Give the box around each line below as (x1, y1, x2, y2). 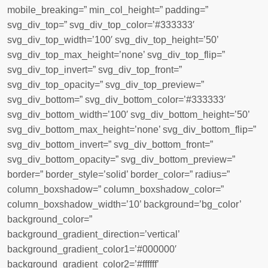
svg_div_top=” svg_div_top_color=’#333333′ (7, 20, 194, 30)
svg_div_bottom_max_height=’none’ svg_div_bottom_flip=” (7, 124, 256, 135)
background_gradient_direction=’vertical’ (7, 229, 179, 239)
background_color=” (7, 214, 92, 224)
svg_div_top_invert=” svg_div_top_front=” (7, 65, 182, 75)
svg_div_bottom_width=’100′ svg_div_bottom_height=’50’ (7, 109, 249, 120)
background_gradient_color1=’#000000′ (7, 244, 176, 254)
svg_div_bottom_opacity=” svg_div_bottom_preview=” (7, 154, 235, 165)
